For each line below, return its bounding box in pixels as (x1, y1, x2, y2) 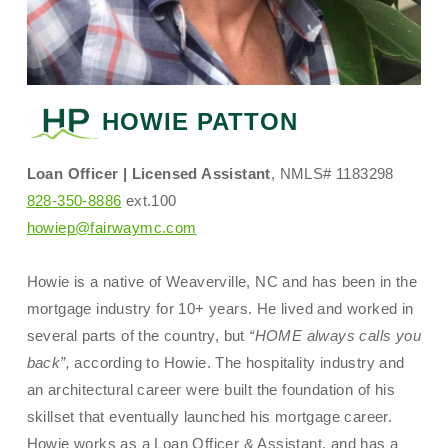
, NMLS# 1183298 (270, 165, 394, 183)
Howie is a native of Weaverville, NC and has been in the (26, 273, 417, 291)
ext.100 (121, 192, 177, 210)
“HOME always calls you (249, 327, 421, 345)
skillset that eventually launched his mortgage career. (26, 408, 393, 426)
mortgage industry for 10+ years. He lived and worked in (26, 300, 414, 318)
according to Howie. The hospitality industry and (69, 354, 405, 372)
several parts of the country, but (26, 327, 250, 345)
